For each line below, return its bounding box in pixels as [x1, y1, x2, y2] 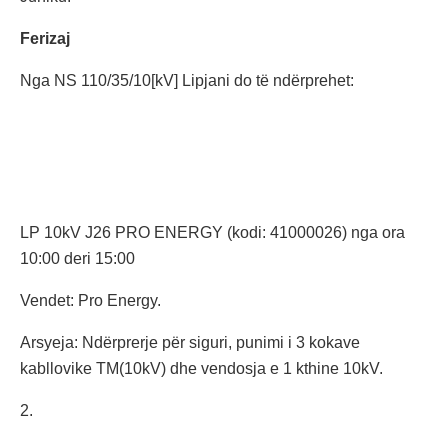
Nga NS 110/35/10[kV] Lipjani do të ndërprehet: [20, 72, 354, 90]
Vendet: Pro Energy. [20, 292, 161, 310]
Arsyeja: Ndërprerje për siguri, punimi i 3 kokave [20, 334, 360, 352]
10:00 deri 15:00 [20, 250, 135, 268]
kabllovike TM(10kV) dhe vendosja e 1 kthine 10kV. [20, 360, 383, 378]
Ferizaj [20, 30, 70, 48]
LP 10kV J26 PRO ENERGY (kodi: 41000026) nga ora [20, 224, 405, 242]
